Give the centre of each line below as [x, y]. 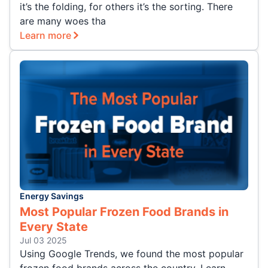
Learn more [45, 36]
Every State [54, 227]
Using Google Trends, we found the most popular [132, 254]
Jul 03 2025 [43, 240]
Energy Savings [52, 196]
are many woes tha [63, 21]
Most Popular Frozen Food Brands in [124, 212]
